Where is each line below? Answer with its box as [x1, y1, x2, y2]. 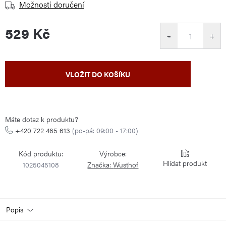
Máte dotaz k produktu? [5, 114, 78, 124]
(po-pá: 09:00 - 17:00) [72, 125, 138, 135]
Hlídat [163, 158, 181, 168]
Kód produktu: [19, 148, 64, 158]
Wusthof [113, 159, 139, 169]
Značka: [87, 159, 114, 169]
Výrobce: [99, 148, 127, 158]
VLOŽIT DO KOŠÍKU [66, 69, 130, 79]
